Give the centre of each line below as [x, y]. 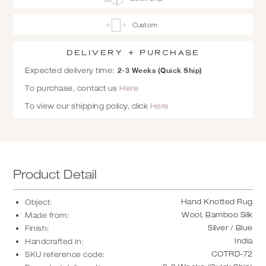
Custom [145, 25]
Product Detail [55, 174]
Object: [39, 202]
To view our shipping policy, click [88, 106]
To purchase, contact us [72, 88]
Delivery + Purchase [133, 53]
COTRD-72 [232, 254]
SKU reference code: [65, 254]
